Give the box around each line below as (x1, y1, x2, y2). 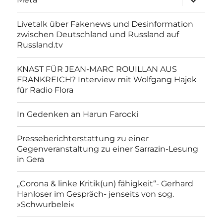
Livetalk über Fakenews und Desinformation (17, 19, 194, 29)
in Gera (17, 155, 45, 165)
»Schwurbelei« (17, 200, 75, 210)
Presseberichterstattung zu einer (17, 134, 149, 144)
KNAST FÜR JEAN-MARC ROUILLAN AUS (17, 64, 177, 74)
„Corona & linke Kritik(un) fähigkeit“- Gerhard (17, 179, 194, 189)
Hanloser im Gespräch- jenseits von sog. (17, 189, 174, 199)
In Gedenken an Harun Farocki (17, 110, 139, 119)
